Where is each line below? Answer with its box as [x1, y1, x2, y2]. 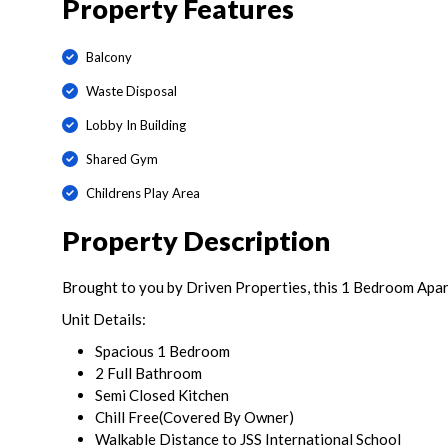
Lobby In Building [85, 116, 186, 133]
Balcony [85, 48, 132, 65]
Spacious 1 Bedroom [95, 342, 233, 361]
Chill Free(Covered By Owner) [95, 408, 294, 427]
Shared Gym [85, 150, 158, 167]
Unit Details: [62, 310, 146, 329]
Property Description [62, 224, 330, 258]
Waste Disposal [85, 82, 177, 99]
